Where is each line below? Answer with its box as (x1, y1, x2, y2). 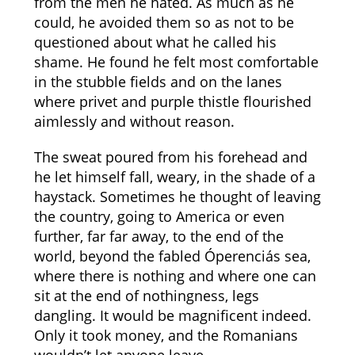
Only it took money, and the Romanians (33, 326, 298, 345)
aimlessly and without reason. (33, 112, 235, 131)
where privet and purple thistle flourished (33, 92, 311, 111)
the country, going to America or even (33, 207, 284, 226)
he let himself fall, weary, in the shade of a (33, 167, 315, 186)
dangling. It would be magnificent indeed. (33, 306, 311, 325)
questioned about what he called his (33, 32, 277, 52)
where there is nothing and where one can (33, 266, 316, 285)
